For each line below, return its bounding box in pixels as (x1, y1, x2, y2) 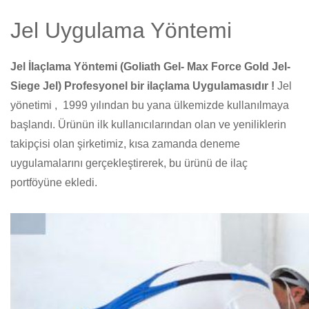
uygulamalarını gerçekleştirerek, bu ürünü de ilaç (10, 157, 248, 169)
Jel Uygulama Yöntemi (10, 18, 232, 43)
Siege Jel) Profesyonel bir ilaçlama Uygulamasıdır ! (10, 80, 275, 92)
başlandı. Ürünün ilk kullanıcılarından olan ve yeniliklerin (10, 119, 286, 130)
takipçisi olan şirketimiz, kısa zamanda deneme (10, 138, 240, 150)
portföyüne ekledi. (10, 177, 97, 188)
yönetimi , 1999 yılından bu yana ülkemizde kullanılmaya (10, 99, 289, 111)
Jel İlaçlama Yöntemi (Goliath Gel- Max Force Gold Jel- (10, 61, 290, 72)
